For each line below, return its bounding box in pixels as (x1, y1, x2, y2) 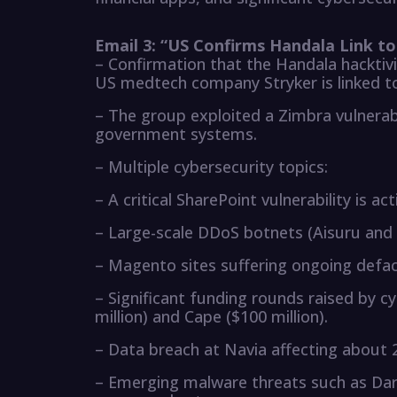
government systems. (95, 123, 257, 145)
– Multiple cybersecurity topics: (95, 156, 328, 178)
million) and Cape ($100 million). (95, 306, 328, 328)
